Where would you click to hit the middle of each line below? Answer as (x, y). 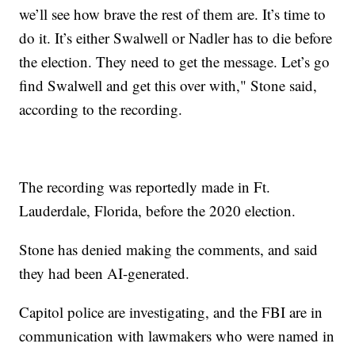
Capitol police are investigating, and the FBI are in (171, 311)
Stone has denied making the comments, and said (169, 249)
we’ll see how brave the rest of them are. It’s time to (173, 13)
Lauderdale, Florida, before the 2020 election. (158, 210)
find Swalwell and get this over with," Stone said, (168, 85)
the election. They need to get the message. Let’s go (175, 61)
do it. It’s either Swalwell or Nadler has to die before (176, 37)
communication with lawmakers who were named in (177, 335)
